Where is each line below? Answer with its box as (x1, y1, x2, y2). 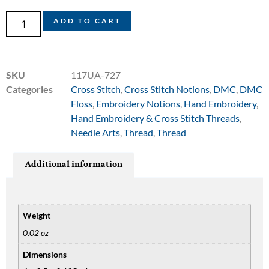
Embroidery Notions (96, 97, 180, 109)
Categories (6, 83, 53, 95)
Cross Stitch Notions (124, 83, 210, 95)
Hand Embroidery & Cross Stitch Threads (71, 112, 240, 124)
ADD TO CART (53, 16, 122, 25)
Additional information (25, 158, 123, 171)
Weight (23, 210, 51, 221)
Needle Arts (71, 126, 120, 138)
